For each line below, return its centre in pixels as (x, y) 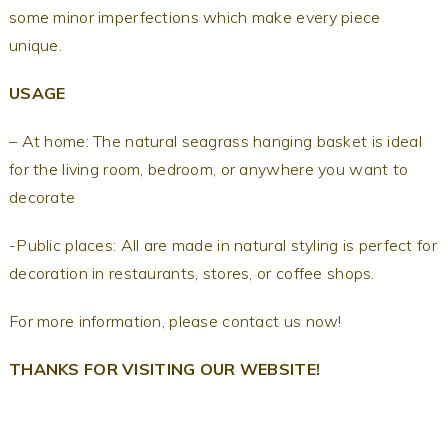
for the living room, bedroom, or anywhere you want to (208, 168)
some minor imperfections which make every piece (194, 16)
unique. (37, 44)
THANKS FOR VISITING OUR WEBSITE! (164, 368)
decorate (42, 196)
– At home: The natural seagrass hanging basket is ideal (215, 140)
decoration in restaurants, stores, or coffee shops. (193, 272)
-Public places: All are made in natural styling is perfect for (222, 244)
